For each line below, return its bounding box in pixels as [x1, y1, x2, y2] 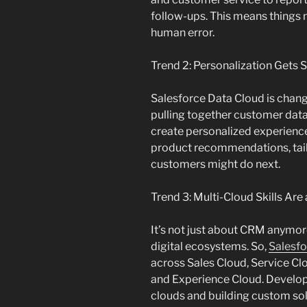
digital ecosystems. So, [151, 240, 269, 254]
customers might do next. [151, 158, 280, 171]
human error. [151, 26, 214, 40]
